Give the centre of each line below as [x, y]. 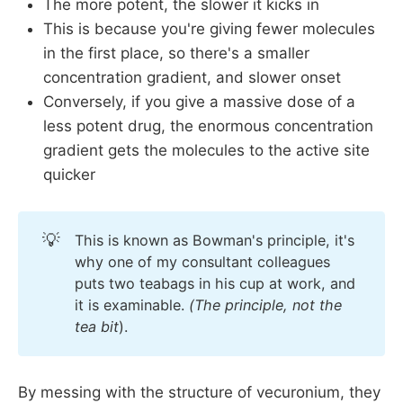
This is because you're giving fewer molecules [209, 28]
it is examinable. [131, 305]
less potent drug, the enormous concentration [208, 125]
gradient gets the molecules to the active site [206, 150]
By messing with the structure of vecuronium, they [199, 392]
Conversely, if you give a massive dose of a [199, 101]
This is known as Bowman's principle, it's [214, 241]
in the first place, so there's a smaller [176, 53]
